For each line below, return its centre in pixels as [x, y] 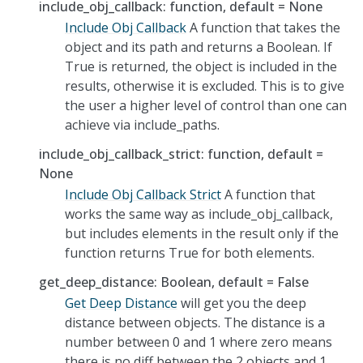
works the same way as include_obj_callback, [199, 214]
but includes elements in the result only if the [202, 233]
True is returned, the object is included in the [201, 66]
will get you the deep [242, 303]
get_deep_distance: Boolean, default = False [174, 282]
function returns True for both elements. [190, 252]
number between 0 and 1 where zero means [199, 342]
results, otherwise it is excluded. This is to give [205, 85]
